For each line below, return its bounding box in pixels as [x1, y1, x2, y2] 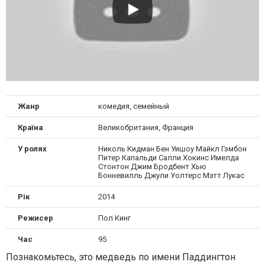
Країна [18, 122, 43, 132]
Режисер [18, 213, 53, 222]
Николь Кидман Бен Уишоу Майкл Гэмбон [98, 144, 247, 153]
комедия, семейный [98, 101, 169, 111]
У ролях [18, 144, 47, 153]
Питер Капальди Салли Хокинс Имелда [98, 153, 239, 162]
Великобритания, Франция [98, 122, 193, 132]
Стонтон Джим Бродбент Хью [98, 161, 206, 171]
